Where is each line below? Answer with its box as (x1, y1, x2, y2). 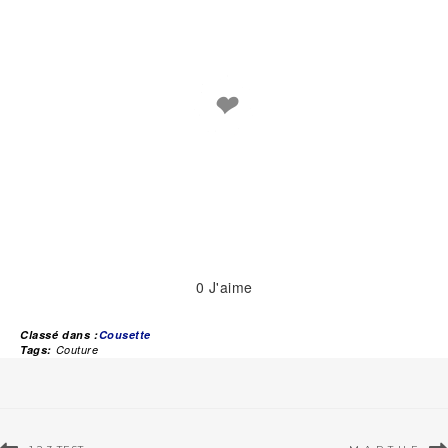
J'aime (204, 277, 253, 298)
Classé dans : (20, 327, 99, 343)
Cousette (98, 327, 151, 343)
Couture (55, 342, 99, 358)
